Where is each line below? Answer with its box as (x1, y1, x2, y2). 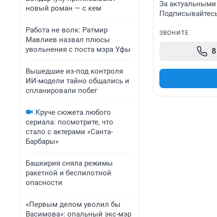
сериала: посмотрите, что (26, 118, 113, 126)
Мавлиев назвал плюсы (26, 35, 110, 44)
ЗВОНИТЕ (159, 30, 189, 37)
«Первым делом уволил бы (26, 200, 121, 209)
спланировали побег (26, 86, 97, 95)
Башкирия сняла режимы (26, 159, 113, 168)
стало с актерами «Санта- (26, 127, 113, 136)
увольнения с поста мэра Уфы (26, 45, 131, 54)
